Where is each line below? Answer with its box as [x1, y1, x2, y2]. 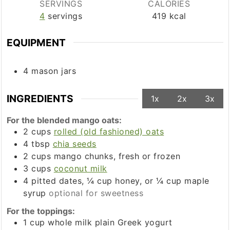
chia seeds [52, 139, 97, 149]
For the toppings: [7, 206, 75, 217]
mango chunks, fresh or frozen [53, 151, 181, 162]
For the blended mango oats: [7, 115, 122, 126]
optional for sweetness [49, 188, 144, 199]
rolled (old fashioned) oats [53, 126, 164, 137]
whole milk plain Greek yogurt [48, 217, 172, 228]
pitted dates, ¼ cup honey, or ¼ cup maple [31, 176, 209, 186]
